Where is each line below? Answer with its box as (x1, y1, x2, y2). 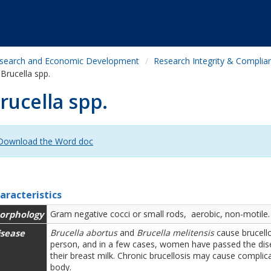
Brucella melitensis (137, 226, 214, 238)
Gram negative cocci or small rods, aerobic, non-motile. (50, 207, 270, 220)
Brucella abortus (50, 226, 117, 238)
